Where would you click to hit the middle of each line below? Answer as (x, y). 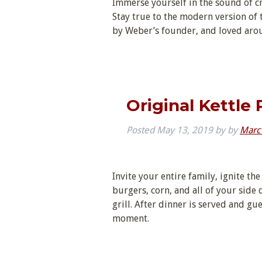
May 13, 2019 (185, 130)
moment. (131, 218)
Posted (142, 130)
